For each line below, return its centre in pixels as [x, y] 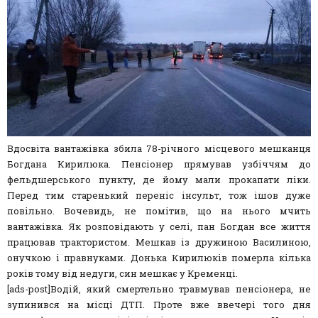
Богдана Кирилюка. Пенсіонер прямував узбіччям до [159, 164]
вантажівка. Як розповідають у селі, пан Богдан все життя [159, 227]
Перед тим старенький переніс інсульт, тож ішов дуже [159, 196]
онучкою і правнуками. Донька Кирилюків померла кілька [159, 258]
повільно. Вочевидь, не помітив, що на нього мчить [159, 211]
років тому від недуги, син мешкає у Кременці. [122, 274]
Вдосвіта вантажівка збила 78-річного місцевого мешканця [159, 149]
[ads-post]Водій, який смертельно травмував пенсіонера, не [159, 289]
